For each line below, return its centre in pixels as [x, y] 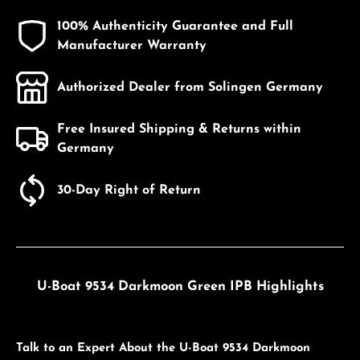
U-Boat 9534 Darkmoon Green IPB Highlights [180, 286]
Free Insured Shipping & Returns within [179, 129]
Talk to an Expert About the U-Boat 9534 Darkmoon [163, 348]
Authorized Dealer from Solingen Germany [190, 87]
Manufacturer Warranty [132, 45]
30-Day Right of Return [129, 190]
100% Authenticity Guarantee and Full [175, 26]
